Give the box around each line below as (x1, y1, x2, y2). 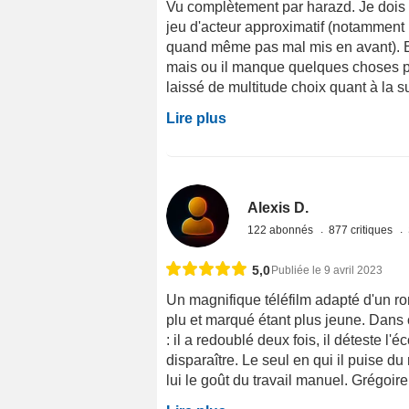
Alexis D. (247, 199, 309, 215)
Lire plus (166, 110, 226, 126)
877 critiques (329, 223, 396, 236)
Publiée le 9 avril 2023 (271, 263, 383, 277)
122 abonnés (247, 223, 317, 236)
